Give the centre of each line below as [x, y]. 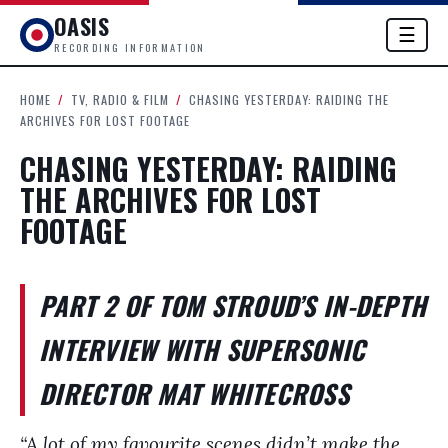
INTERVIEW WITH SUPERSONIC [202, 349]
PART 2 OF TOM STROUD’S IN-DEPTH [233, 305]
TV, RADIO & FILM [120, 99]
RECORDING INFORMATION [130, 47]
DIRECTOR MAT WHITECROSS [194, 393]
